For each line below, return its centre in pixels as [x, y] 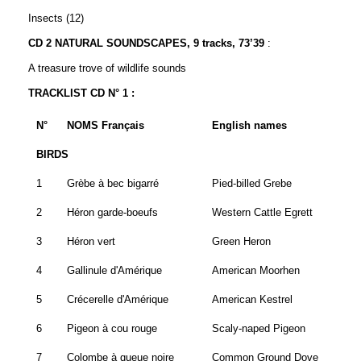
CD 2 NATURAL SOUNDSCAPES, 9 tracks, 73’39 [146, 44]
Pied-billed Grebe [252, 184]
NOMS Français [106, 126]
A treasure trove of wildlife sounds [107, 68]
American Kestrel [252, 300]
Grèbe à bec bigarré [113, 184]
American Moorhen [256, 271]
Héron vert [91, 242]
